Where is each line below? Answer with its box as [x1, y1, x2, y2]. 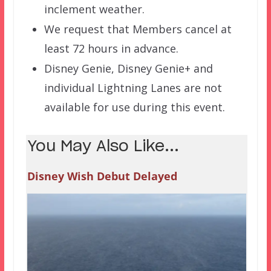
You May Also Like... [27, 139, 179, 155]
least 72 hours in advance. [44, 41, 178, 56]
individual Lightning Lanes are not [44, 80, 222, 96]
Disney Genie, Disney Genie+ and [44, 61, 213, 76]
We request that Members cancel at [44, 22, 232, 37]
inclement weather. [44, 2, 145, 17]
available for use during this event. [44, 100, 225, 115]
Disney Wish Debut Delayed [27, 169, 177, 184]
